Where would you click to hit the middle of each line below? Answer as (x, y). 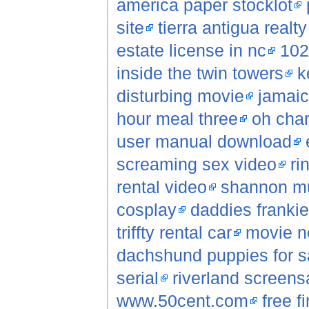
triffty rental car (174, 233)
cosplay (146, 210)
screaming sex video (196, 165)
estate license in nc (191, 51)
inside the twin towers (200, 73)
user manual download (204, 142)
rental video (161, 187)
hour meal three (177, 119)
